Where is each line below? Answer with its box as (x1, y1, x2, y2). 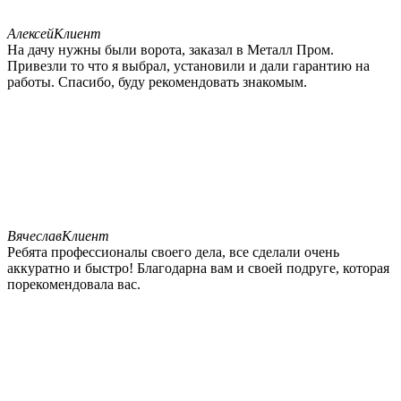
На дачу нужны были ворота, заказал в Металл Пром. (7, 41, 334, 57)
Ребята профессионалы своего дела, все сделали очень (7, 243, 339, 260)
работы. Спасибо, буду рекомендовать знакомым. (7, 73, 307, 90)
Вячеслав (7, 227, 62, 243)
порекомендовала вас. (7, 276, 141, 292)
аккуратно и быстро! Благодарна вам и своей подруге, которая (7, 260, 389, 276)
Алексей (7, 25, 54, 41)
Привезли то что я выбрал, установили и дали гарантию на (7, 57, 370, 73)
